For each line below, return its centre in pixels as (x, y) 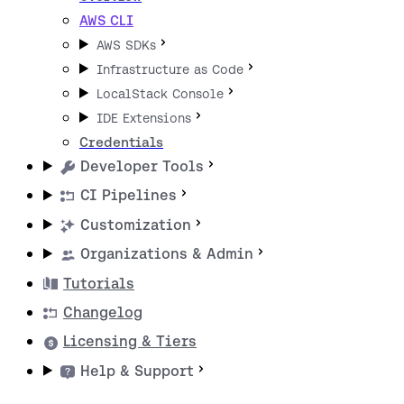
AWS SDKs (127, 45)
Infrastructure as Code (170, 69)
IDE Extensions (144, 118)
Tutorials (99, 283)
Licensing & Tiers (130, 342)
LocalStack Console (161, 93)
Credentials (121, 142)
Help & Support (138, 371)
